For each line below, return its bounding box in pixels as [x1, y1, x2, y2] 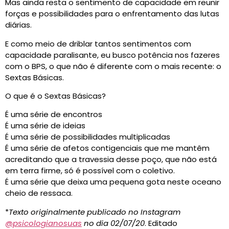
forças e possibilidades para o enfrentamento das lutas [5, 8, 219, 19]
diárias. [5, 19, 32, 31]
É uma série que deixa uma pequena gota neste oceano [5, 176, 221, 188]
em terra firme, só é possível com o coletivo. [5, 165, 175, 176]
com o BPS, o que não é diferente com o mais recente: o [5, 60, 221, 72]
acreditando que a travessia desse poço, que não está [5, 154, 217, 165]
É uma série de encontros [5, 109, 102, 120]
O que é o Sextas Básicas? [5, 90, 106, 102]
